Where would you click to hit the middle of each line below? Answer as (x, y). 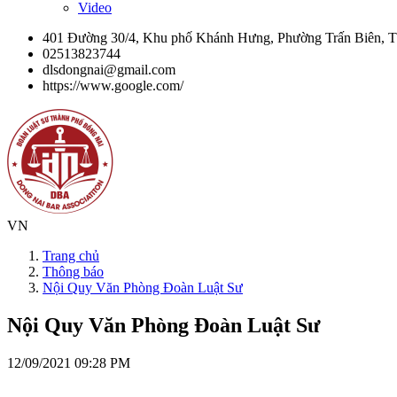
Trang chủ (71, 255)
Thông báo (73, 271)
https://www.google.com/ (113, 85)
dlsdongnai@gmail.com (109, 69)
